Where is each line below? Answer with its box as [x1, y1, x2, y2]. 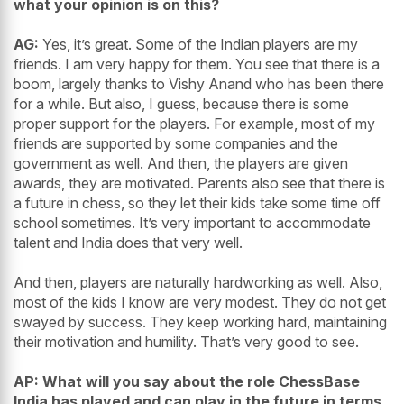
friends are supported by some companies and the [14, 134, 338, 153]
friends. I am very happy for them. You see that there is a [14, 55, 380, 74]
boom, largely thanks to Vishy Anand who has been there [14, 75, 384, 94]
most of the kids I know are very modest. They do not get [14, 293, 386, 312]
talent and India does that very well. [14, 234, 243, 252]
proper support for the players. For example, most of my [14, 115, 375, 133]
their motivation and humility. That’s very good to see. [14, 333, 359, 352]
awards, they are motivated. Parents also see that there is [14, 174, 385, 193]
